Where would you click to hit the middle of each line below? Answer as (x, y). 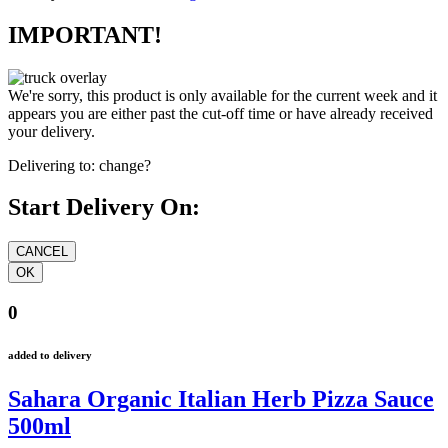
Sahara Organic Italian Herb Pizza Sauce (221, 398)
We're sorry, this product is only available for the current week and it (222, 95)
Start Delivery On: (104, 207)
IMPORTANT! (85, 34)
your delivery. (51, 131)
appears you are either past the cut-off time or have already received (220, 113)
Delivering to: (51, 165)
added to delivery (50, 355)
